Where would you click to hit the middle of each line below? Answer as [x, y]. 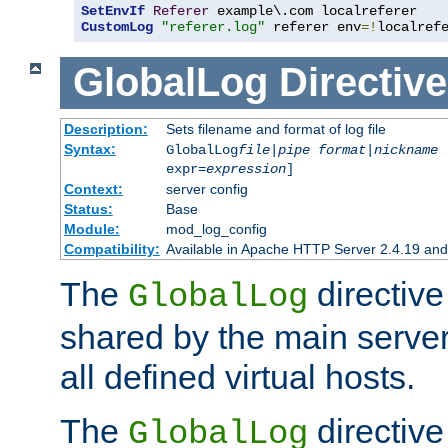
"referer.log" [213, 26]
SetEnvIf [113, 10]
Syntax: [89, 148]
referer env [313, 26]
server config [206, 188]
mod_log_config [216, 228]
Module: [91, 228]
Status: [88, 208]
